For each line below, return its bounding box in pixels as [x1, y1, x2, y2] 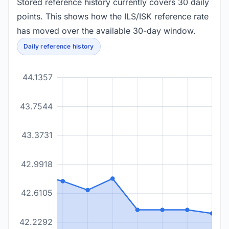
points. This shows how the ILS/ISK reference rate [17, 11, 209, 21]
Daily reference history [24, 42, 94, 50]
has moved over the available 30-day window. [17, 26, 196, 36]
